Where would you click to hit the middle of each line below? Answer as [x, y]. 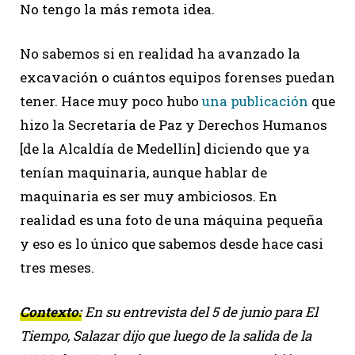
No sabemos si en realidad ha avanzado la [160, 53]
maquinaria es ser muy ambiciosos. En [149, 196]
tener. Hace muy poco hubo [111, 101]
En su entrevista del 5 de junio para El [200, 311]
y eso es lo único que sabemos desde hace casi [172, 243]
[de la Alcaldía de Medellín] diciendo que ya [165, 148]
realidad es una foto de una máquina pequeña [172, 219]
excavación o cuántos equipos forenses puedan [177, 77]
